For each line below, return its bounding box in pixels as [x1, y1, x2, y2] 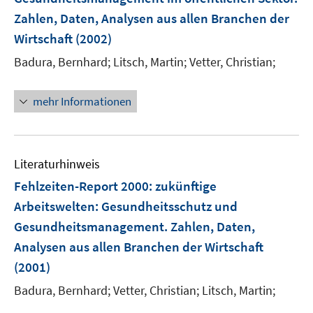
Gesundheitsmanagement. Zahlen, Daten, [14, 218, 255, 235]
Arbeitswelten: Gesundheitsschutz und [14, 198, 238, 214]
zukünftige [155, 177, 217, 194]
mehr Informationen [33, 94, 131, 109]
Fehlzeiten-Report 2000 [14, 177, 149, 194]
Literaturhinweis [14, 156, 100, 172]
